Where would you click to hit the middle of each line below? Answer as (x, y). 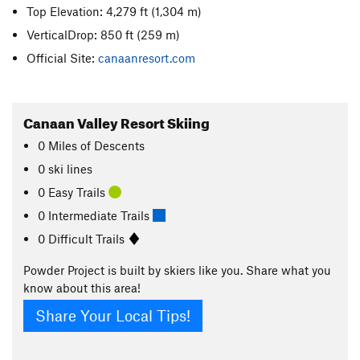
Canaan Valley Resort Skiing (117, 121)
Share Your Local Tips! (113, 316)
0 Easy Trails (74, 192)
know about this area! (82, 288)
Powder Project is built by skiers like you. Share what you (177, 270)
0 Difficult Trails (83, 238)
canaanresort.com (147, 57)
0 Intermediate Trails (96, 215)
